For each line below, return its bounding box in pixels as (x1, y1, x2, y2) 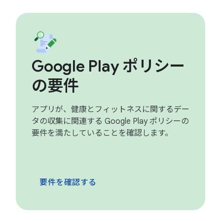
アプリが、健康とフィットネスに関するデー (32, 105, 189, 114)
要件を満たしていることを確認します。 (32, 128, 173, 138)
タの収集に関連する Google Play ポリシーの (32, 116, 189, 126)
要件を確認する (39, 178, 97, 187)
